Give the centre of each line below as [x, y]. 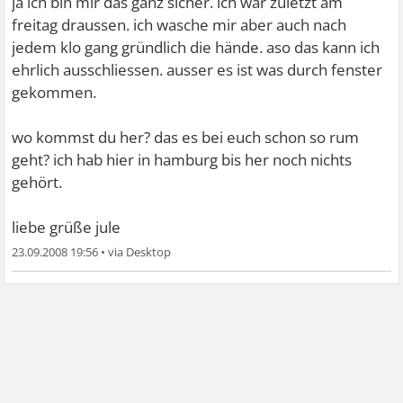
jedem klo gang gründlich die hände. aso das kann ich [196, 47]
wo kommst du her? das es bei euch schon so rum [186, 137]
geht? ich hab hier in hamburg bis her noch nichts [182, 160]
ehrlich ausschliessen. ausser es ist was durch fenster [197, 70]
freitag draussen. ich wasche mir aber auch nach [179, 25]
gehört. [37, 182]
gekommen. [54, 92]
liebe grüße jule [67, 227]
